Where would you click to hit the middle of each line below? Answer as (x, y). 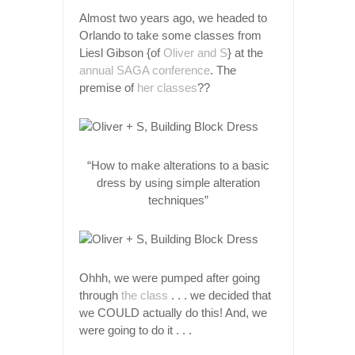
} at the (245, 52)
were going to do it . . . (136, 330)
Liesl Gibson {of (121, 52)
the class (145, 295)
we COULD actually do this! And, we (173, 312)
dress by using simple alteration (178, 182)
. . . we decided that (219, 295)
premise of (108, 87)
